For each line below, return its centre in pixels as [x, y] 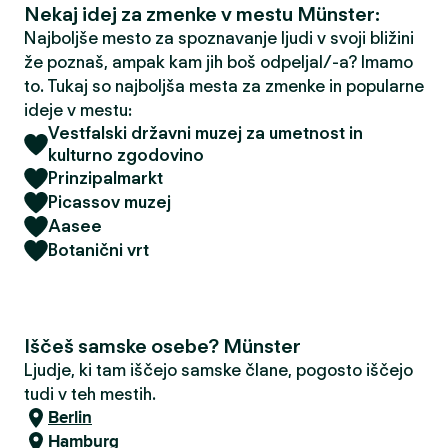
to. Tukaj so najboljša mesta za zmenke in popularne [224, 86]
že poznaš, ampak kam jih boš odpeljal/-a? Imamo [218, 62]
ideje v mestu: [78, 110]
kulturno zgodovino [126, 155]
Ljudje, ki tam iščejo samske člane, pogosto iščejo [218, 370]
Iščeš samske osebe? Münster [162, 346]
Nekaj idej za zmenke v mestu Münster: [202, 14]
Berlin [70, 417]
